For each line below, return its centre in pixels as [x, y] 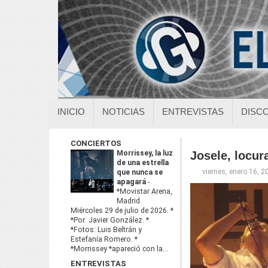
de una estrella [143, 163]
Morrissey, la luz [145, 153]
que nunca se [140, 172]
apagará [132, 182]
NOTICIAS [124, 112]
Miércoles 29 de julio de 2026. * [122, 211]
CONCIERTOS [96, 143]
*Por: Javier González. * [110, 220]
